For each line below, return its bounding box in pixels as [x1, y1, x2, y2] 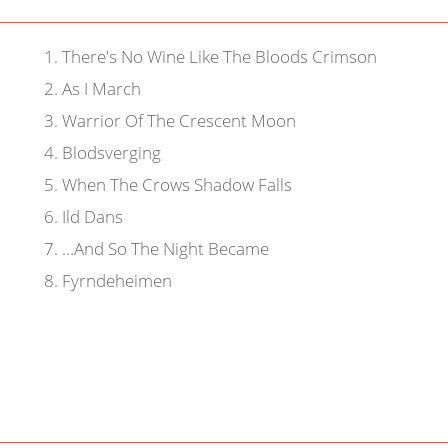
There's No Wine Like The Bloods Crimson [57, 44, 377, 69]
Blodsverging [57, 140, 161, 165]
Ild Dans [57, 204, 123, 229]
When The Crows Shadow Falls [57, 172, 292, 197]
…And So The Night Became [57, 236, 269, 261]
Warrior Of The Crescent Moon [57, 108, 296, 133]
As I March [57, 76, 141, 101]
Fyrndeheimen [57, 268, 172, 293]
